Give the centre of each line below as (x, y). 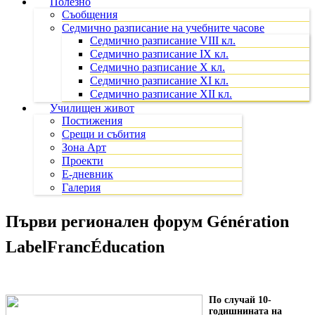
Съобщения (90, 14)
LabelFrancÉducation (85, 246)
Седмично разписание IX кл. (159, 54)
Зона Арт (84, 147)
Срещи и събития (104, 134)
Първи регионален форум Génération (147, 221)
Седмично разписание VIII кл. (163, 40)
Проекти (83, 161)
